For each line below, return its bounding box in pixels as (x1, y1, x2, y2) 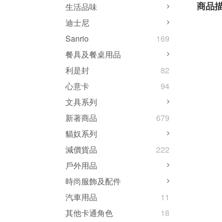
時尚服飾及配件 (65, 175, 121, 187)
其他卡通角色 (65, 207, 113, 219)
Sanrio (65, 33, 89, 45)
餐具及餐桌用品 (65, 49, 121, 60)
